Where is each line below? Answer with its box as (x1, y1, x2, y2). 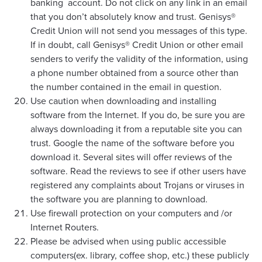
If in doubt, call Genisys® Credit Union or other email (30, 38, 243, 51)
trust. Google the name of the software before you (30, 136, 235, 150)
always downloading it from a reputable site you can (30, 122, 242, 136)
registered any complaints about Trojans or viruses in (30, 178, 244, 192)
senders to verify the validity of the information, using (30, 52, 248, 65)
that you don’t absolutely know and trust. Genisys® (30, 10, 236, 23)
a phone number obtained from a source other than (30, 66, 239, 80)
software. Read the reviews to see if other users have (30, 164, 246, 178)
